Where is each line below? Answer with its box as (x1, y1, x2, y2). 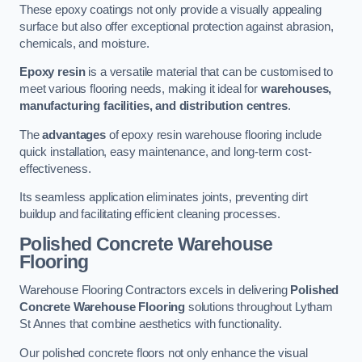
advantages (42, 128, 106, 141)
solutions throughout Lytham (185, 301, 334, 314)
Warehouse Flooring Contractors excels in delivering (19, 284, 291, 297)
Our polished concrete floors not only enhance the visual (19, 346, 308, 360)
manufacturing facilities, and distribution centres (19, 99, 288, 113)
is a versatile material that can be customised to (85, 65, 334, 79)
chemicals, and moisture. (19, 36, 149, 50)
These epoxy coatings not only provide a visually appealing (19, 2, 322, 16)
